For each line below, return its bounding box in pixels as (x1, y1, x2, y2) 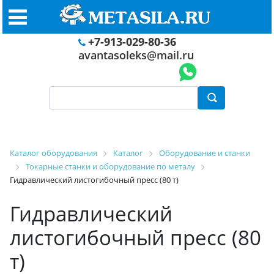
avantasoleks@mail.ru (78, 48, 194, 62)
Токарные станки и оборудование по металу (26, 161, 195, 172)
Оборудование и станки (159, 147, 250, 158)
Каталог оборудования (10, 147, 97, 158)
